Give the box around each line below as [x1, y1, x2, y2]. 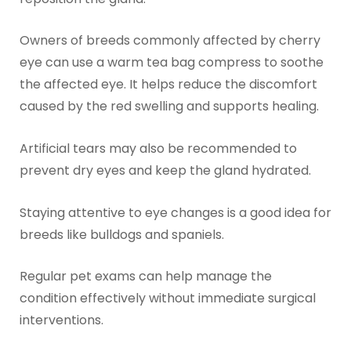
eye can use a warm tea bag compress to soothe [19, 53, 324, 72]
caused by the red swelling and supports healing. [19, 97, 319, 116]
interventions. [19, 311, 103, 330]
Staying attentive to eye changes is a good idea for [19, 203, 331, 222]
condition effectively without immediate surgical [19, 289, 316, 308]
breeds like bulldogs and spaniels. [19, 225, 224, 244]
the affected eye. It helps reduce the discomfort [19, 75, 317, 94]
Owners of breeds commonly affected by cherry [19, 31, 320, 50]
